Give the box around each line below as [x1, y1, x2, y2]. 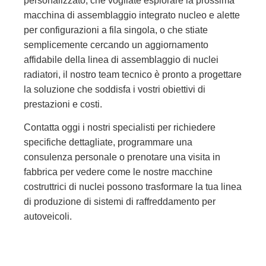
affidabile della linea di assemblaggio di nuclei [24, 55, 218, 65]
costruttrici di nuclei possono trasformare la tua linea [24, 182, 242, 192]
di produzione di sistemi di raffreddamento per [24, 197, 216, 207]
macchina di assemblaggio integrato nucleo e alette [24, 10, 240, 20]
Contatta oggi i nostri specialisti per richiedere [24, 122, 216, 132]
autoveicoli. [24, 211, 72, 221]
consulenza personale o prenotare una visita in [24, 152, 220, 162]
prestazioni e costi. [24, 99, 102, 109]
